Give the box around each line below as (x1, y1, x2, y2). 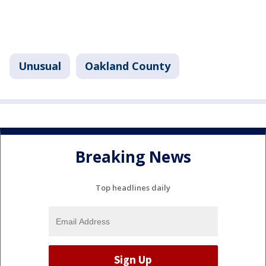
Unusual (18, 58, 61, 73)
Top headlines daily (96, 182, 170, 193)
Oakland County (85, 58, 170, 73)
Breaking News (75, 146, 191, 168)
